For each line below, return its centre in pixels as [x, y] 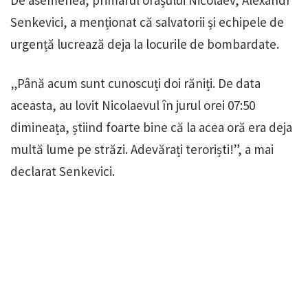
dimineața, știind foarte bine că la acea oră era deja [151, 128]
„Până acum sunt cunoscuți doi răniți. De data [135, 84]
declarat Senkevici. [63, 172]
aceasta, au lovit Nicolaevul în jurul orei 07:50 [133, 106]
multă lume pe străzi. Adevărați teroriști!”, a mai [142, 150]
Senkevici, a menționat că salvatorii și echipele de [147, 22]
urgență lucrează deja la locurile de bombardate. [145, 44]
